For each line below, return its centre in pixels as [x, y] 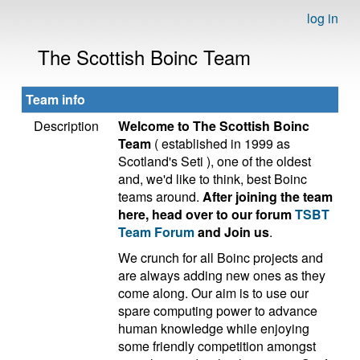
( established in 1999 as [221, 143]
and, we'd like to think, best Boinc [213, 179]
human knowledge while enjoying [214, 328]
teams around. [160, 196]
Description [66, 126]
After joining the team [268, 196]
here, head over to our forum [207, 214]
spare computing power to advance [218, 311]
